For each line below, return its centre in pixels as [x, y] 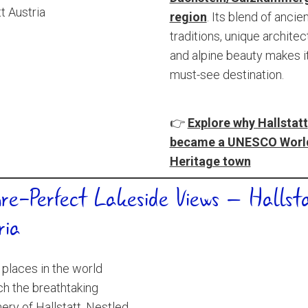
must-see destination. [227, 75]
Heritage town [210, 161]
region [188, 17]
